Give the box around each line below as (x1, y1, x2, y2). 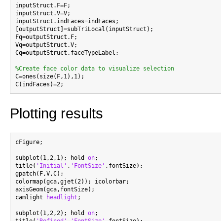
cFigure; (15, 139, 43, 146)
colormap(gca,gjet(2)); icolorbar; (15, 178, 129, 185)
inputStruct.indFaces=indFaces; (15, 18, 119, 25)
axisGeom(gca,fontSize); (15, 186, 95, 193)
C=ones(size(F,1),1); (15, 73, 84, 80)
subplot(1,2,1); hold (15, 154, 88, 161)
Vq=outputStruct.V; (15, 41, 77, 48)
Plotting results (10, 105, 103, 121)
